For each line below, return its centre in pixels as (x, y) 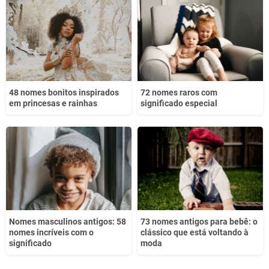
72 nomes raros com (179, 92)
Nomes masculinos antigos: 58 (68, 221)
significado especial (179, 103)
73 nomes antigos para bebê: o (199, 221)
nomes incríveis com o (51, 232)
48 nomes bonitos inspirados (64, 92)
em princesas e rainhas (53, 103)
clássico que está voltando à (195, 232)
